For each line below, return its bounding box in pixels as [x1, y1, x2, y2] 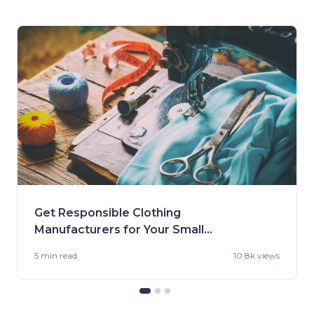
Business [34, 240, 86, 254]
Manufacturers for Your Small [34, 223, 204, 237]
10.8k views [233, 250, 280, 261]
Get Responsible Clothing [34, 206, 181, 220]
